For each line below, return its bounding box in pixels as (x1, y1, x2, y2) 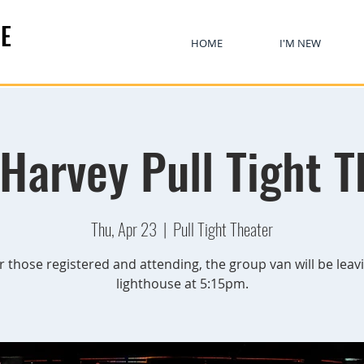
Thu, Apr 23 (91, 216, 157, 241)
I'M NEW (279, 36, 321, 50)
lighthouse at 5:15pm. (115, 275, 249, 292)
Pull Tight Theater (173, 216, 273, 241)
